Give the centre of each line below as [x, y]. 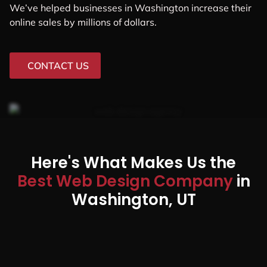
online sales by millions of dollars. [83, 22]
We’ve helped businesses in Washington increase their [131, 7]
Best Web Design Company [127, 181]
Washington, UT [133, 199]
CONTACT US [58, 65]
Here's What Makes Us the [133, 162]
